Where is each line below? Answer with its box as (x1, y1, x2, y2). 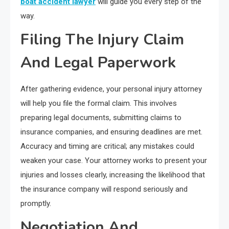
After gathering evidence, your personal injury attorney (20, 84, 202, 94)
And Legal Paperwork (20, 52, 176, 74)
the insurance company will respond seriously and (20, 185, 188, 194)
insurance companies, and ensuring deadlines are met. (20, 127, 202, 137)
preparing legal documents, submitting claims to (20, 113, 181, 123)
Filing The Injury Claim (20, 29, 184, 51)
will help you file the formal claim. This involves (20, 99, 177, 108)
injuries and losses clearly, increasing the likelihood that (20, 170, 205, 180)
